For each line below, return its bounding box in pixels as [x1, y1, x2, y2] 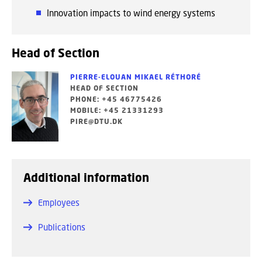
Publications [38, 222, 85, 232]
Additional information [23, 170, 149, 185]
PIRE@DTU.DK [70, 117, 123, 126]
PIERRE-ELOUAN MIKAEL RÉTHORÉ [70, 73, 201, 81]
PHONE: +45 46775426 [70, 95, 162, 104]
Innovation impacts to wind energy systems [47, 8, 215, 18]
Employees [38, 197, 80, 208]
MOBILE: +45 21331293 [70, 106, 164, 115]
